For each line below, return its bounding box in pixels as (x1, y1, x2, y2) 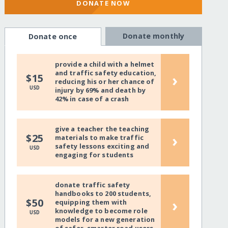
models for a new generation (54, 215, 155, 224)
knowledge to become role (54, 206, 148, 216)
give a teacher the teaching (54, 124, 150, 134)
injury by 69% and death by (54, 85, 146, 95)
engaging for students (54, 150, 134, 160)
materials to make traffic (54, 133, 144, 142)
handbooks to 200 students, (54, 189, 152, 198)
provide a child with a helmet (54, 60, 155, 69)
